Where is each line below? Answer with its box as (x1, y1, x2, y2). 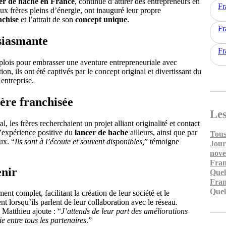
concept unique (75, 15, 127, 24)
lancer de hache (75, 128, 128, 137)
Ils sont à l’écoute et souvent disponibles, (15, 137, 144, 146)
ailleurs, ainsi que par (128, 128, 197, 137)
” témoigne (144, 137, 179, 146)
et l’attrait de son (19, 15, 75, 24)
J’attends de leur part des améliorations (61, 207, 188, 216)
